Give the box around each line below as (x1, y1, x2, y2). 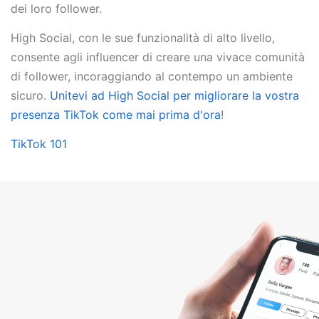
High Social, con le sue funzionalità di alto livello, (11, 31, 275, 46)
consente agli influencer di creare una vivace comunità (11, 50, 305, 65)
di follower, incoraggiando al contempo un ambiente (11, 69, 293, 84)
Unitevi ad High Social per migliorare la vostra (50, 88, 299, 103)
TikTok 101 (11, 136, 67, 151)
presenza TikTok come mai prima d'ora (11, 108, 221, 122)
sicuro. (11, 88, 50, 103)
